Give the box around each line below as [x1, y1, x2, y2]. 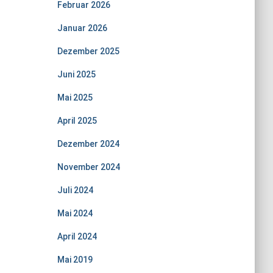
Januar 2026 [57, 23, 107, 33]
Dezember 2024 [57, 139, 119, 149]
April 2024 [57, 232, 97, 241]
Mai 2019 [57, 255, 93, 264]
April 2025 [57, 116, 97, 126]
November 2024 [57, 162, 120, 172]
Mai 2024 [57, 208, 93, 218]
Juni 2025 [57, 69, 96, 79]
